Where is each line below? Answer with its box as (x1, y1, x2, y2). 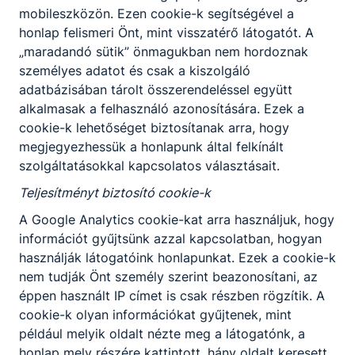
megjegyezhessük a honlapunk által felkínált (19, 139, 284, 155)
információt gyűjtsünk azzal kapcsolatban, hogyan (19, 231, 322, 246)
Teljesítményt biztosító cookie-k (19, 185, 211, 200)
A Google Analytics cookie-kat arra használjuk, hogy (19, 212, 334, 227)
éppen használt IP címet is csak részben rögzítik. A (19, 288, 325, 303)
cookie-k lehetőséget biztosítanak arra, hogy (19, 120, 289, 136)
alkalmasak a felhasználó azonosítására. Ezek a (19, 101, 304, 116)
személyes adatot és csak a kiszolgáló (19, 63, 250, 78)
